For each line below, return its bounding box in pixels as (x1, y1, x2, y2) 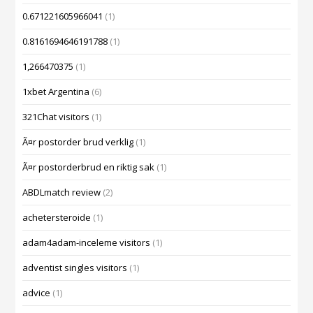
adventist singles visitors (22, 261, 128, 275)
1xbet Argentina (22, 85, 90, 99)
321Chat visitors (22, 110, 90, 124)
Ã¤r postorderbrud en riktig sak (22, 161, 155, 174)
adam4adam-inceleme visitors (22, 236, 151, 249)
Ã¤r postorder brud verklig (22, 136, 134, 149)
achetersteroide (22, 211, 92, 224)
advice (22, 286, 51, 300)
